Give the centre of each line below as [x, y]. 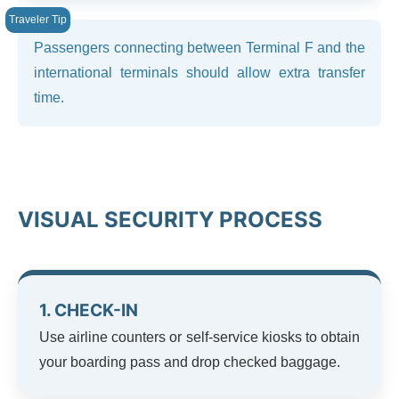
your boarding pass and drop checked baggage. [190, 362]
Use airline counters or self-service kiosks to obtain [199, 337]
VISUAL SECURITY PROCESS [170, 219]
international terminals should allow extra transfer [199, 72]
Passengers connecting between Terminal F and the [199, 47]
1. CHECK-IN [89, 310]
